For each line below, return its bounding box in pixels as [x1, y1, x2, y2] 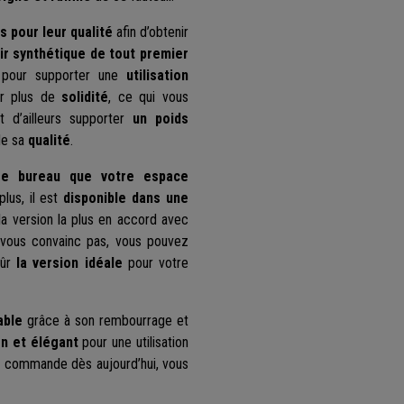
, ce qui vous [108, 88, 189, 106]
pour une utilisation [78, 334, 189, 352]
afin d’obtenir [112, 23, 189, 41]
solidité [61, 88, 109, 106]
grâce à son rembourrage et [23, 312, 189, 330]
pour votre [122, 254, 188, 272]
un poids [132, 110, 189, 128]
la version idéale [10, 254, 123, 272]
